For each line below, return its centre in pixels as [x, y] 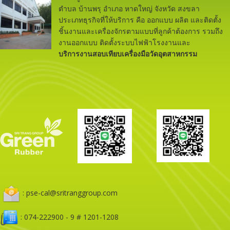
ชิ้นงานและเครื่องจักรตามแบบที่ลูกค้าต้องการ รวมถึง [141, 31]
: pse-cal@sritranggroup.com [69, 193]
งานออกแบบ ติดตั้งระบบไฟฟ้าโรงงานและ [124, 42]
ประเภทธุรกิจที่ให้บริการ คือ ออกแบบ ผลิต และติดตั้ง [140, 20]
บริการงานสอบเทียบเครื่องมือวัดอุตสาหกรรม [128, 53]
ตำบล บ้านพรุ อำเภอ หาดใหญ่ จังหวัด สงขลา [129, 8]
